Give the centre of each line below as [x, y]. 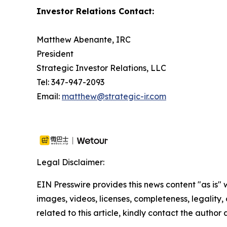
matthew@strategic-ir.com [114, 97]
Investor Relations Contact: [95, 11]
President [55, 54]
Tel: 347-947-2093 [70, 82]
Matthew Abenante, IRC [84, 40]
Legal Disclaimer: [70, 162]
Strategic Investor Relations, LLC [101, 68]
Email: [49, 97]
